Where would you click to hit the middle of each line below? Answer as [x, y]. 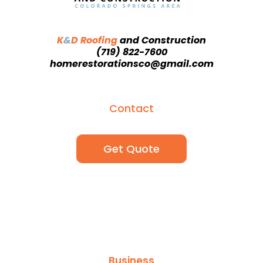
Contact [131, 109]
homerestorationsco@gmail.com [131, 64]
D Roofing [95, 41]
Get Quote [131, 149]
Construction [174, 41]
